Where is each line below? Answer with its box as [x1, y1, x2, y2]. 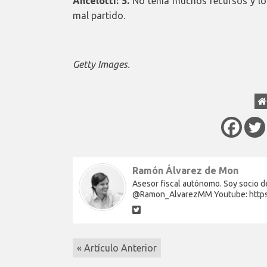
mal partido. [73, 10, 125, 21]
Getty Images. [73, 58, 130, 70]
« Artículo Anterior [77, 242, 157, 253]
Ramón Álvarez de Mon [132, 164, 238, 176]
